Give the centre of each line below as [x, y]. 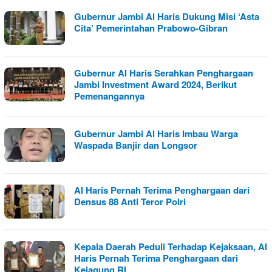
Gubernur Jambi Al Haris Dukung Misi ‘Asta [167, 16]
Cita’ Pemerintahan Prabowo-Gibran [151, 28]
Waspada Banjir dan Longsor [136, 145]
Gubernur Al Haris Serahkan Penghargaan [164, 73]
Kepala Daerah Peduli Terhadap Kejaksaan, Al [171, 246]
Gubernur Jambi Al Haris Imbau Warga [156, 134]
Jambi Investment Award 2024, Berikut [155, 84]
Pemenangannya [109, 96]
